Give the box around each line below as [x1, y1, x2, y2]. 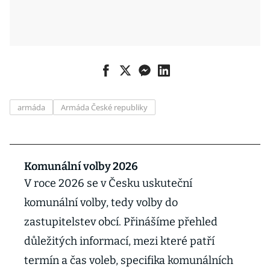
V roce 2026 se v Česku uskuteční [24, 177, 192, 190]
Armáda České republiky [61, 102, 148, 113]
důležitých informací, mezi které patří [24, 234, 215, 248]
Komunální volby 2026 [24, 160, 138, 173]
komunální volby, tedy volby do [24, 196, 178, 209]
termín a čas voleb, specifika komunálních [24, 254, 233, 267]
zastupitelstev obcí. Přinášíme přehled [24, 215, 218, 228]
